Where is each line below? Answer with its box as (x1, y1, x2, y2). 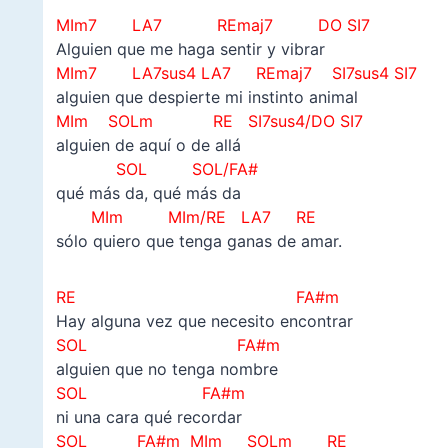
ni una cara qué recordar (55, 407, 242, 428)
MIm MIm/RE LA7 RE (55, 207, 316, 228)
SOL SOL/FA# (55, 159, 258, 180)
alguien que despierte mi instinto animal (55, 87, 358, 108)
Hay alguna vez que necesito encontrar (55, 311, 353, 332)
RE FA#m (55, 287, 339, 308)
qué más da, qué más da (55, 183, 241, 204)
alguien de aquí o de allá (55, 135, 241, 156)
